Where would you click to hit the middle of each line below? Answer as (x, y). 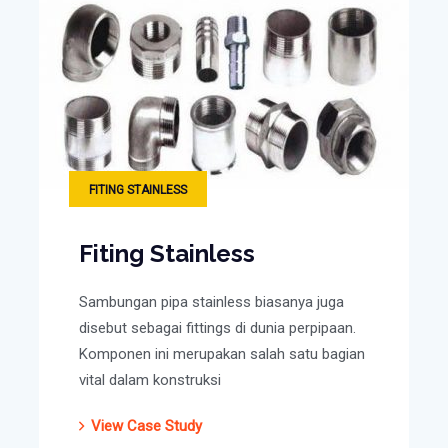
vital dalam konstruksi (150, 379)
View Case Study (146, 425)
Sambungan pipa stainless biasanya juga (211, 301)
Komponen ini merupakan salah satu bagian (222, 353)
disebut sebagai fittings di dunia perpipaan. (217, 327)
